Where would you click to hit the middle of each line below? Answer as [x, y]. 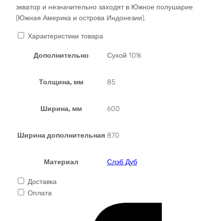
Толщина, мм [61, 82]
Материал [61, 162]
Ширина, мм [61, 109]
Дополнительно [61, 55]
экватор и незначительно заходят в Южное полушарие [104, 7]
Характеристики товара [65, 36]
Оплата [39, 193]
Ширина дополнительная [61, 135]
